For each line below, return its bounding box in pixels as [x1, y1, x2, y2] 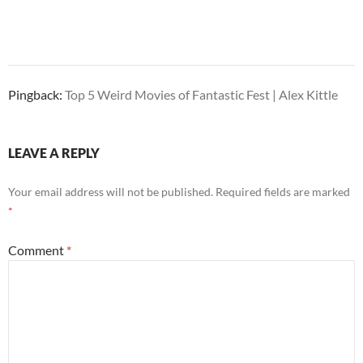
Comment [8, 242, 66, 258]
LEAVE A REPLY [8, 145, 100, 161]
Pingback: [8, 87, 65, 103]
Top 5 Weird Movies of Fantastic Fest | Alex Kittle [65, 87, 338, 103]
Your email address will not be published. [8, 185, 213, 199]
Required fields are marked [216, 185, 350, 199]
